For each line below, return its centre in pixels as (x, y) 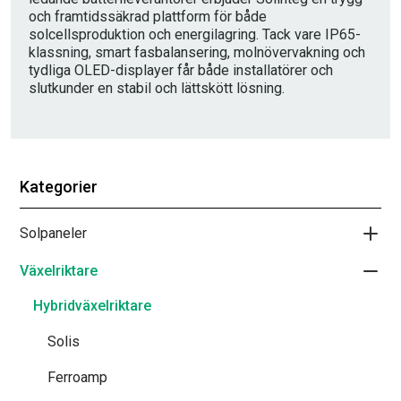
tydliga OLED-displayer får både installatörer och (181, 70)
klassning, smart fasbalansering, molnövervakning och (197, 52)
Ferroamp (77, 377)
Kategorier (59, 187)
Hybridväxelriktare (92, 306)
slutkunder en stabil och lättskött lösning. (157, 88)
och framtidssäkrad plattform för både (148, 17)
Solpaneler (53, 233)
